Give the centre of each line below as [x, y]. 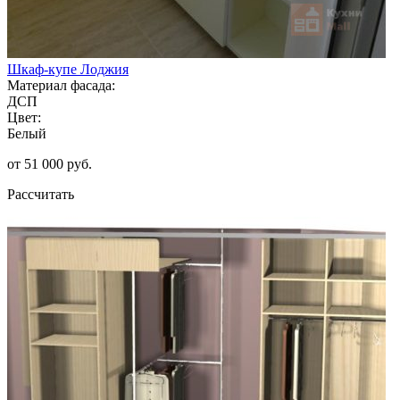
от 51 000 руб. [50, 163]
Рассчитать [41, 194]
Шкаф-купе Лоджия [68, 69]
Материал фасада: [61, 85]
